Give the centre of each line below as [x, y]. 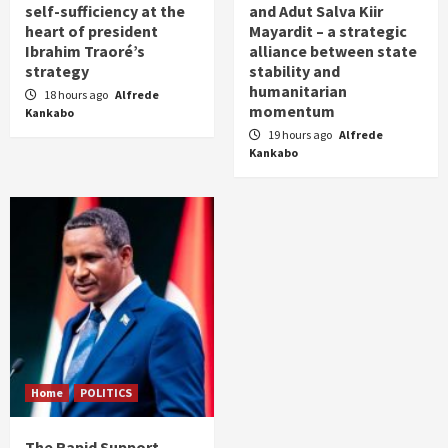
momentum [292, 111]
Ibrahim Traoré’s [85, 51]
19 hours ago [301, 135]
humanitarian [298, 91]
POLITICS [106, 393]
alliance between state [333, 51]
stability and [294, 71]
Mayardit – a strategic [328, 31]
